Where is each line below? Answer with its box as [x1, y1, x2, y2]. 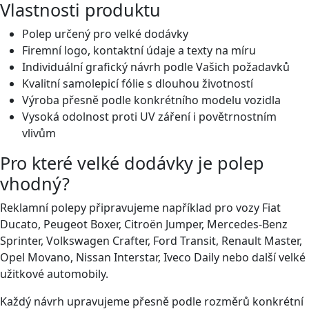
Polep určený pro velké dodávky [22, 26, 188, 41]
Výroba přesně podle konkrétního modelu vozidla [22, 92, 281, 108]
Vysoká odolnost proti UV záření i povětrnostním [22, 109, 277, 124]
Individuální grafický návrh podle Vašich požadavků [22, 59, 290, 74]
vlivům [22, 126, 56, 141]
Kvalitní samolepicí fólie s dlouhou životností [22, 76, 253, 91]
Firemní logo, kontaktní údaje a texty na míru [22, 43, 256, 58]
